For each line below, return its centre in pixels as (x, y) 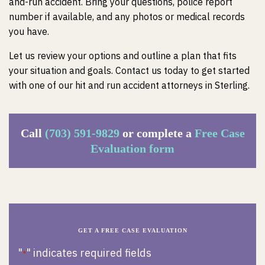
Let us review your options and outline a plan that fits (123, 56)
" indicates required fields (89, 253)
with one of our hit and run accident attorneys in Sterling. (129, 85)
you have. (29, 31)
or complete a (157, 133)
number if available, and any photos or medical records (127, 17)
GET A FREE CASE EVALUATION (132, 230)
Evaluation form (132, 148)
